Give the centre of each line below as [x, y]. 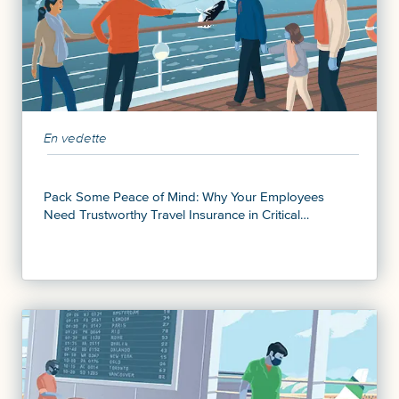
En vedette [75, 138]
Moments [70, 232]
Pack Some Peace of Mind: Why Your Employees [184, 196]
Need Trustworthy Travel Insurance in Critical [172, 214]
